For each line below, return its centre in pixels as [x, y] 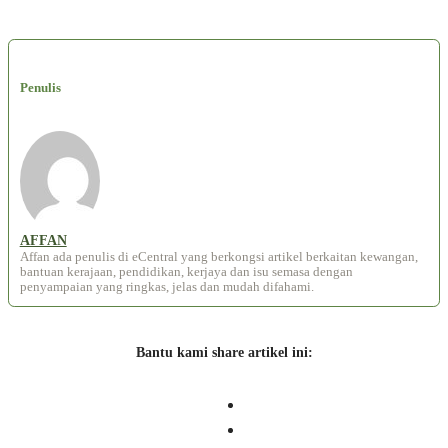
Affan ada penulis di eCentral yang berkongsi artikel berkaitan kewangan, [218, 257]
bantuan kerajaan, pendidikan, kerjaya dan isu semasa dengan [186, 272]
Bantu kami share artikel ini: [224, 351]
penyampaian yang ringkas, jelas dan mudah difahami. [166, 287]
